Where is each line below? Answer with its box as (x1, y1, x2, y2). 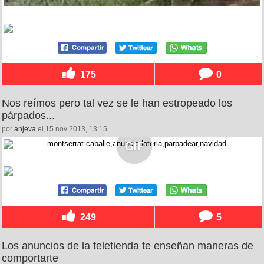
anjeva (14, 124, 36, 133)
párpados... (2, 109, 55, 121)
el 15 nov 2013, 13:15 (36, 124, 107, 133)
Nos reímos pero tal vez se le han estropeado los (2, 97, 232, 109)
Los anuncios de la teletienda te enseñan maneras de (2, 239, 253, 252)
